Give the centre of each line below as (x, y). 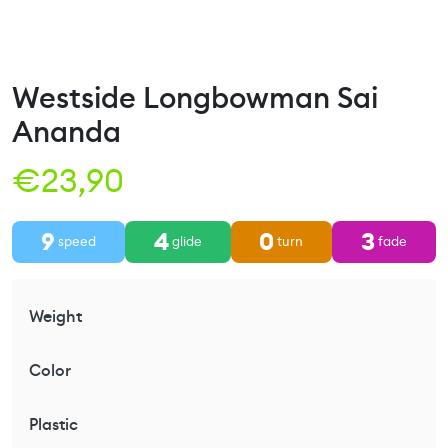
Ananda (66, 131)
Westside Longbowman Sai (195, 97)
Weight (55, 316)
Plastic (53, 424)
